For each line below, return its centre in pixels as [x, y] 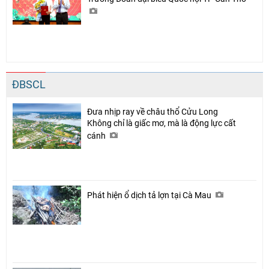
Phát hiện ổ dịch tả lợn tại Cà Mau [150, 195]
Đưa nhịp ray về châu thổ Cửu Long [153, 112]
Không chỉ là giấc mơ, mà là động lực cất [162, 123]
